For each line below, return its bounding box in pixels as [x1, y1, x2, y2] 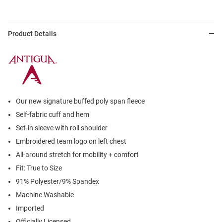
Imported [16, 204, 44, 213]
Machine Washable [16, 191, 74, 199]
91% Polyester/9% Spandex [16, 177, 99, 186]
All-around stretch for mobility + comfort [16, 151, 139, 159]
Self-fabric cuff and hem [16, 111, 89, 119]
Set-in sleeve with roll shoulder [16, 124, 108, 132]
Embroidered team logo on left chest [16, 137, 126, 146]
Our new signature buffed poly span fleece [16, 97, 145, 106]
